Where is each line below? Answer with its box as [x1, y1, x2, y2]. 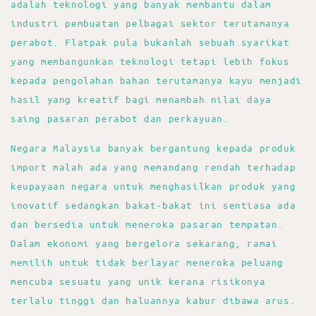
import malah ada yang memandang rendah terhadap [11, 160, 296, 173]
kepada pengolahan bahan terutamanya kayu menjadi [11, 73, 302, 86]
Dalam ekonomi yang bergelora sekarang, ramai [11, 236, 278, 249]
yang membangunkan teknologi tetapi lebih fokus [11, 54, 290, 67]
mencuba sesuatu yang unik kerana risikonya [11, 274, 266, 287]
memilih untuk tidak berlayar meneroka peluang [11, 255, 284, 268]
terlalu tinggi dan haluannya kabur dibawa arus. [11, 293, 296, 306]
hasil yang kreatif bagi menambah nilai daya [11, 92, 272, 105]
